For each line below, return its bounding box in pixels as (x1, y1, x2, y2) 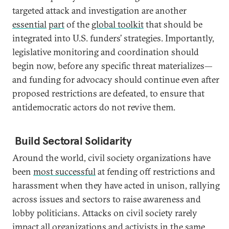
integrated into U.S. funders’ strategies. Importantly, (12, 32, 214, 44)
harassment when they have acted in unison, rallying (12, 179, 220, 191)
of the (64, 18, 91, 30)
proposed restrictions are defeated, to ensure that (12, 87, 204, 99)
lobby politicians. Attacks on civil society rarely (12, 207, 197, 219)
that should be (144, 18, 202, 30)
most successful (33, 166, 96, 177)
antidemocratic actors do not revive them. (12, 101, 175, 113)
